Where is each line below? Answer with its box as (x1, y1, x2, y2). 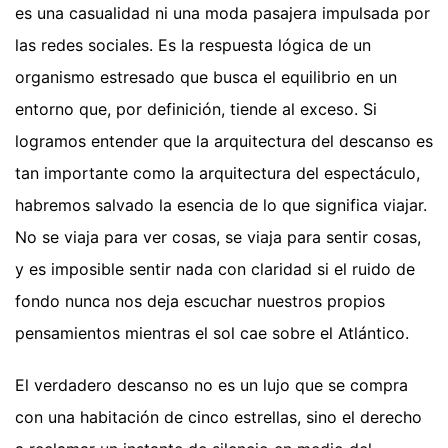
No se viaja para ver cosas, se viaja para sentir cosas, (15, 227, 421, 248)
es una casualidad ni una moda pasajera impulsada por (15, 3, 430, 24)
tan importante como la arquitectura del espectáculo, (15, 163, 420, 184)
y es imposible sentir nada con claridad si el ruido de (15, 259, 415, 280)
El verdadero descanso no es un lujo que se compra (15, 375, 408, 396)
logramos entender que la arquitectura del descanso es (15, 131, 433, 152)
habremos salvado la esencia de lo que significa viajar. (15, 195, 427, 216)
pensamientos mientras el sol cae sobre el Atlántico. (15, 323, 409, 344)
